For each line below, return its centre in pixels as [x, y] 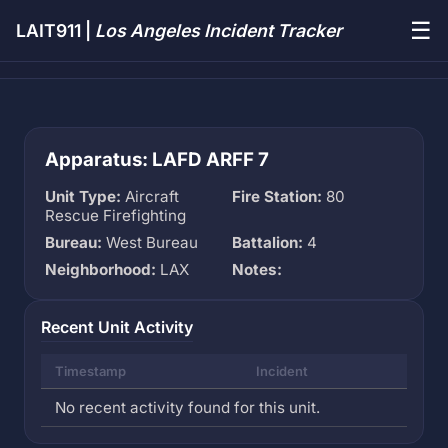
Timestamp [91, 371]
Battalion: [267, 242]
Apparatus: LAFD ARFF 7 [157, 159]
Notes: [257, 269]
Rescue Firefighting [115, 215]
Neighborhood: [100, 269]
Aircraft [150, 196]
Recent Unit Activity [117, 327]
